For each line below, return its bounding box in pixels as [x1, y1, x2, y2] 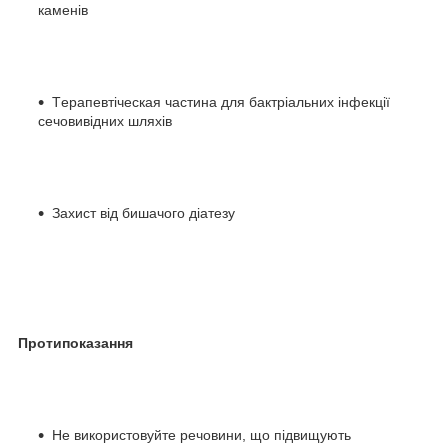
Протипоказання [18, 334, 133, 351]
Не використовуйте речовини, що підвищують [52, 426, 351, 443]
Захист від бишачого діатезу [52, 204, 235, 221]
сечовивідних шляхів [38, 112, 172, 129]
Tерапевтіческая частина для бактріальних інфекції [52, 93, 390, 110]
